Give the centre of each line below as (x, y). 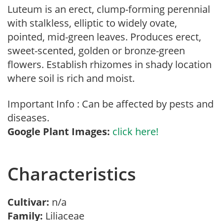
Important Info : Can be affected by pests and (110, 104)
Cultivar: (30, 202)
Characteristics (72, 174)
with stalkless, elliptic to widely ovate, (92, 23)
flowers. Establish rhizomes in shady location (110, 64)
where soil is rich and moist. (71, 78)
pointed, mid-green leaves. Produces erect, (104, 37)
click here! (135, 131)
